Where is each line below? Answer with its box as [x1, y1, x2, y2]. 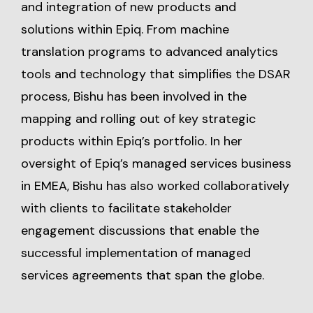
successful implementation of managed [21, 245, 251, 261]
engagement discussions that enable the [21, 222, 259, 239]
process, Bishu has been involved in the [21, 88, 247, 105]
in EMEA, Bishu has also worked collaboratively [21, 177, 289, 194]
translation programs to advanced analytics [21, 43, 278, 60]
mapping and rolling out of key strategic [21, 110, 256, 127]
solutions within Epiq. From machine [21, 21, 229, 38]
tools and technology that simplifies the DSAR [21, 66, 291, 82]
